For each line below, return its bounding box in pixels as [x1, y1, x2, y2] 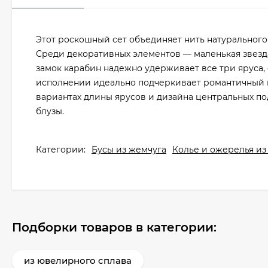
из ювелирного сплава [24, 255, 132, 266]
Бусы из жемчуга [92, 144, 166, 155]
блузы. [36, 106, 64, 117]
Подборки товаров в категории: [12, 220, 217, 234]
